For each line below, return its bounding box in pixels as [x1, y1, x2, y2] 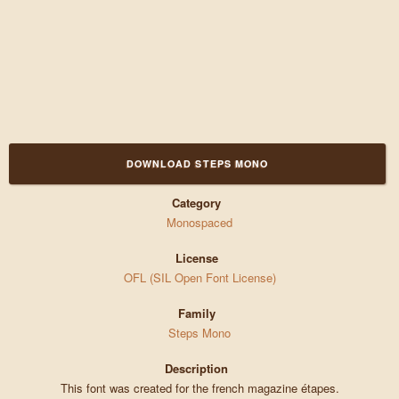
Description [165, 360, 229, 378]
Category [172, 194, 222, 212]
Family [177, 305, 216, 322]
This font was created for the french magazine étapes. [60, 379, 339, 397]
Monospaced [167, 214, 232, 232]
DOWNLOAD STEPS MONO [126, 157, 269, 171]
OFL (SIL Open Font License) [123, 269, 276, 287]
